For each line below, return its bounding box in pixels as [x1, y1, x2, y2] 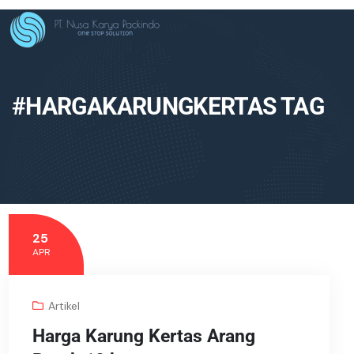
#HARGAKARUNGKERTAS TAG [12, 92, 324, 120]
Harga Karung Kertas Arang [32, 326, 256, 347]
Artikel [48, 299, 81, 313]
